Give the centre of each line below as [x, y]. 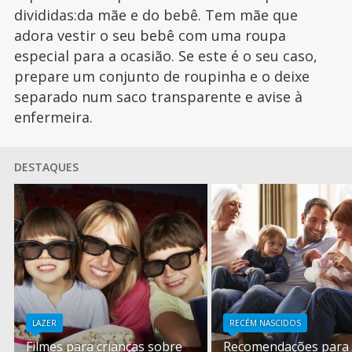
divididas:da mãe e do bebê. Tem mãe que [156, 15]
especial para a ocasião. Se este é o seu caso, [165, 55]
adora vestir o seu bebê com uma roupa [150, 35]
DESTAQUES [46, 167]
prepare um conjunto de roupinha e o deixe [161, 76]
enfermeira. [53, 117]
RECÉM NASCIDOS [266, 323]
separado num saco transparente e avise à [158, 96]
